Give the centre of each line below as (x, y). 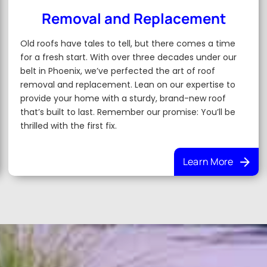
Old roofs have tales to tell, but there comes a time (128, 44)
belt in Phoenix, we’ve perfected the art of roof (118, 71)
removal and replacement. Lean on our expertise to (128, 85)
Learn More (208, 162)
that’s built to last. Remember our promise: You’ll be (128, 112)
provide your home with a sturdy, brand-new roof (123, 98)
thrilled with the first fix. (69, 126)
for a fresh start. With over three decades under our (129, 57)
